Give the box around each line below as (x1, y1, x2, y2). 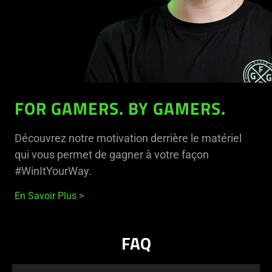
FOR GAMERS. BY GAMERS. (15, 103, 226, 120)
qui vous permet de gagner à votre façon (15, 148, 209, 161)
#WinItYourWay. (15, 165, 92, 178)
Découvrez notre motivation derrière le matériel (15, 132, 242, 145)
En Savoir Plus (15, 190, 76, 202)
